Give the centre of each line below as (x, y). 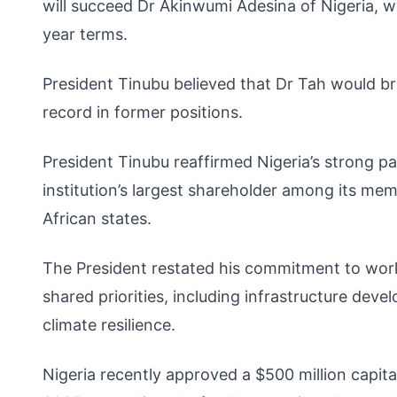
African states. (97, 219)
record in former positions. (143, 113)
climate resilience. (109, 325)
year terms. (85, 35)
